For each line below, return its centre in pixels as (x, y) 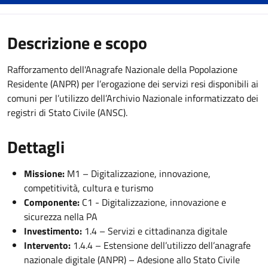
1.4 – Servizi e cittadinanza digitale (155, 231)
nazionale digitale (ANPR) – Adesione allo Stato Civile (132, 260)
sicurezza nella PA (61, 217)
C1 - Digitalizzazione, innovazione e (153, 202)
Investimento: (53, 231)
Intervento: (47, 245)
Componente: (52, 202)
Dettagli (36, 147)
